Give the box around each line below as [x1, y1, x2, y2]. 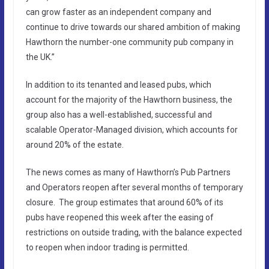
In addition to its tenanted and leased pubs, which [25, 79, 211, 89]
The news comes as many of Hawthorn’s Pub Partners [25, 167, 231, 177]
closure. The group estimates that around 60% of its [25, 197, 223, 207]
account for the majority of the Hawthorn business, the [25, 94, 232, 104]
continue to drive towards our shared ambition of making [25, 22, 240, 32]
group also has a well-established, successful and [25, 109, 212, 119]
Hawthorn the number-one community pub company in [25, 37, 234, 47]
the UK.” [25, 52, 55, 62]
